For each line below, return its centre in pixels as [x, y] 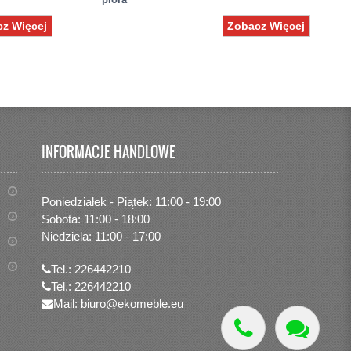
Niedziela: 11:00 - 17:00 [101, 236]
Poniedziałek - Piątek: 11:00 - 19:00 [132, 202]
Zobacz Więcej [266, 25]
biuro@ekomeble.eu [132, 304]
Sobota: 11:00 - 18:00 [96, 219]
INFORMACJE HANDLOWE [109, 152]
